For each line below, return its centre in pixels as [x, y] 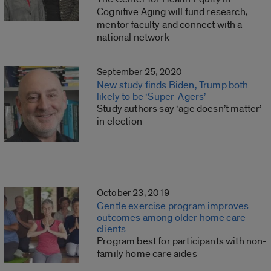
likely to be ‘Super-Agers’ [152, 97]
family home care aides [147, 254]
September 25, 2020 [139, 72]
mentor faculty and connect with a [170, 25]
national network [133, 38]
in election [119, 122]
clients [112, 229]
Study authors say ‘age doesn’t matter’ [179, 109]
